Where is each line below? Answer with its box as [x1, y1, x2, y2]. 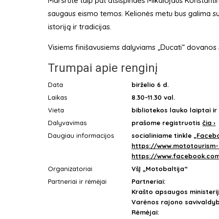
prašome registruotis [131, 119, 203, 127]
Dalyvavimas [47, 119, 87, 127]
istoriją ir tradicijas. [47, 22, 111, 32]
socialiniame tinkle [131, 131, 194, 140]
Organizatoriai [47, 165, 92, 173]
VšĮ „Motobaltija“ [131, 165, 188, 173]
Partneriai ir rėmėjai [47, 177, 107, 186]
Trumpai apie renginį [47, 61, 158, 75]
